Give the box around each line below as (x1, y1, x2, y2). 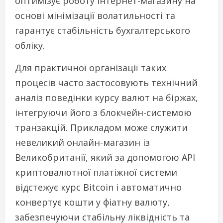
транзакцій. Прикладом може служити (15, 121, 188, 134)
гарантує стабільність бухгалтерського (15, 24, 190, 37)
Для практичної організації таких (15, 62, 166, 74)
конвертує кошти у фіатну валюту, (15, 196, 170, 209)
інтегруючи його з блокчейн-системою (15, 107, 192, 119)
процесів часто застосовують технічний (15, 77, 198, 89)
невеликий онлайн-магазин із (15, 136, 150, 149)
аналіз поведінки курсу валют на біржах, (15, 92, 198, 104)
